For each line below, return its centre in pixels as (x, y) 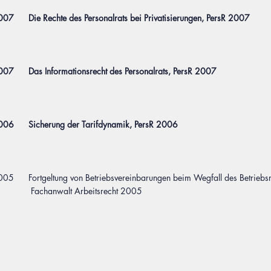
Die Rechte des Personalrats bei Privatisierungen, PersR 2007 (139, 18)
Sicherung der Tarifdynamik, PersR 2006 (103, 124)
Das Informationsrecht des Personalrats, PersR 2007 (122, 71)
